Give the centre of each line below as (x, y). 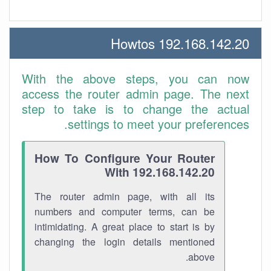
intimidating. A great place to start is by (125, 227)
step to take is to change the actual (135, 109)
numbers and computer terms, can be (125, 211)
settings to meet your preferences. (158, 124)
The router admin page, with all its (125, 196)
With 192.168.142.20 (160, 172)
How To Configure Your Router (125, 158)
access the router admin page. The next (135, 93)
